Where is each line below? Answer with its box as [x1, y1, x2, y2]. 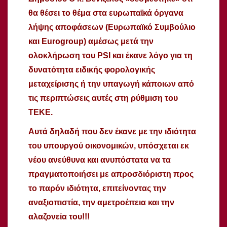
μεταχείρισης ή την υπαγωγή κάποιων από [28, 79, 194, 88]
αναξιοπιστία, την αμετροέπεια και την [28, 198, 174, 207]
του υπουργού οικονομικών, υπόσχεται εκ [28, 141, 189, 150]
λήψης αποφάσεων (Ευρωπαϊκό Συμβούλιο [28, 22, 196, 31]
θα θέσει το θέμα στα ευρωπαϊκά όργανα [28, 8, 183, 17]
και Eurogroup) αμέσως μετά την [28, 36, 154, 46]
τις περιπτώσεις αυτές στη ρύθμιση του [28, 93, 178, 102]
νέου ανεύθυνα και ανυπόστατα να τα [28, 155, 171, 164]
